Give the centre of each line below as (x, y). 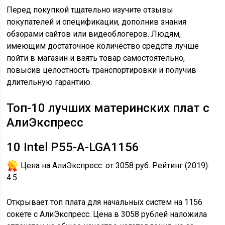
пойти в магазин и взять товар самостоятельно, (96, 58)
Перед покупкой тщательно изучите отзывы (90, 10)
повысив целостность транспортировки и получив (102, 70)
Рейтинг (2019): (180, 165)
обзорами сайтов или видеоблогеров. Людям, (94, 34)
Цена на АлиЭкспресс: (62, 165)
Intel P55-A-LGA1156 (80, 147)
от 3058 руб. (128, 165)
